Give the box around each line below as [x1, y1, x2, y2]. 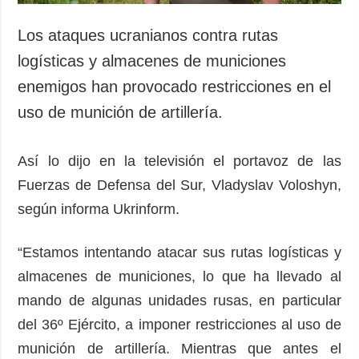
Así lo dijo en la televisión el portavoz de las [18, 152, 341, 169]
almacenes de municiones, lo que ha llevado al [18, 268, 341, 284]
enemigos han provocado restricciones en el [18, 77, 332, 95]
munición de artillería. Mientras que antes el [18, 340, 341, 357]
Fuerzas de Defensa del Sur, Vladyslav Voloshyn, [18, 176, 341, 193]
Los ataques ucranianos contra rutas [18, 26, 279, 44]
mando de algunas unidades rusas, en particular [18, 292, 341, 309]
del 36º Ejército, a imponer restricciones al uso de [18, 316, 341, 333]
